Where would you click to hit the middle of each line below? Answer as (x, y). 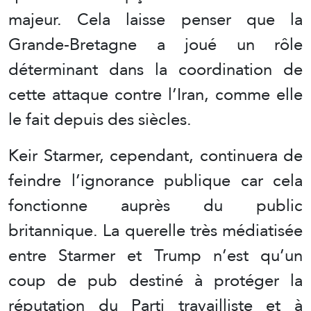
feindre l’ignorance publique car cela (155, 180)
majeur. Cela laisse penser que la (155, 19)
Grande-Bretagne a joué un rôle (155, 44)
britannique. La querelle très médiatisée (155, 230)
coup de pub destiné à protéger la (155, 280)
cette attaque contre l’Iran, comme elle (155, 94)
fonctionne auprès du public (155, 205)
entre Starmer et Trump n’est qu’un (155, 255)
